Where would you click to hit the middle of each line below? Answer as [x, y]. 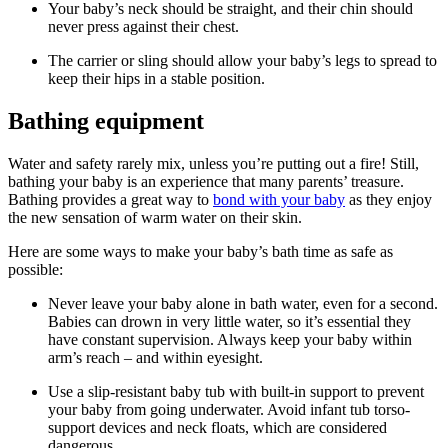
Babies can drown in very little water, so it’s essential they [229, 321]
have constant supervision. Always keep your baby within [230, 339]
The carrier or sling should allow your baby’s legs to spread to [242, 60]
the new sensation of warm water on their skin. [155, 217]
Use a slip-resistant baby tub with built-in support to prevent [236, 391]
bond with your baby [279, 199]
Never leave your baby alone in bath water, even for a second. [243, 303]
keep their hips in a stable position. [156, 78]
